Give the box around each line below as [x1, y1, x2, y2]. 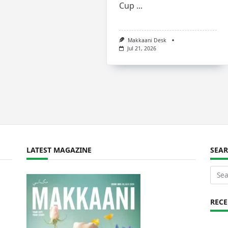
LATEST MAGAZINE [26, 145, 92, 155]
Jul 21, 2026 [127, 44, 157, 52]
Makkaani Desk [128, 36, 167, 44]
